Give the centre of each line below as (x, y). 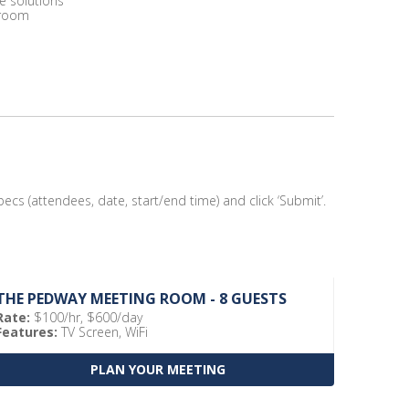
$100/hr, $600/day (87, 317)
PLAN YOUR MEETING (157, 369)
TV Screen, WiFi (103, 332)
